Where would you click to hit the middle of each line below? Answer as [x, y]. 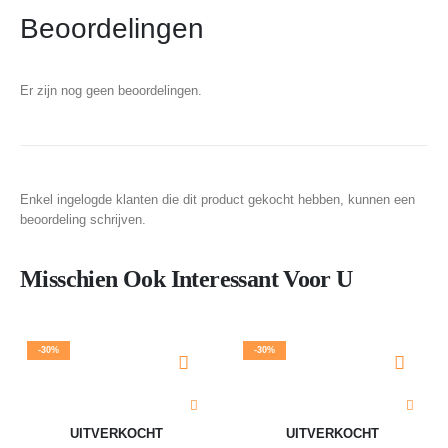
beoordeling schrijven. [83, 220]
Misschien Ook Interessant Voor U [186, 278]
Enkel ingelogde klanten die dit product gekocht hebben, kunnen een [217, 200]
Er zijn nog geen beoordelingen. [111, 91]
